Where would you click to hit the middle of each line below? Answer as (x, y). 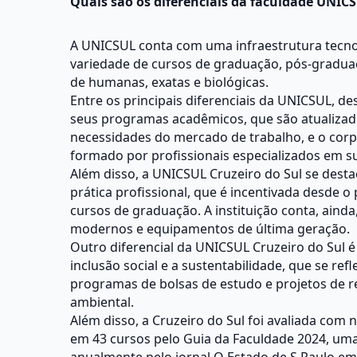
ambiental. (102, 302)
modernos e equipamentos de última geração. (210, 229)
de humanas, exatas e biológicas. (169, 82)
